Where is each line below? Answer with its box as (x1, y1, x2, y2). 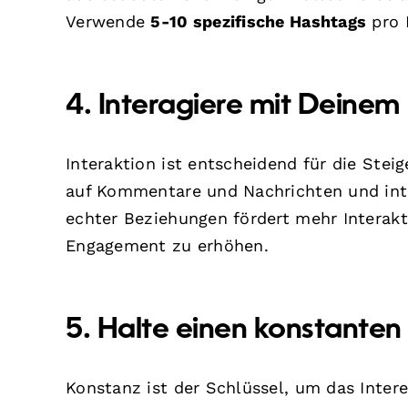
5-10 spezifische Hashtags (150, 11, 367, 31)
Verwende (66, 11, 151, 31)
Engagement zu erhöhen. (66, 235, 269, 255)
